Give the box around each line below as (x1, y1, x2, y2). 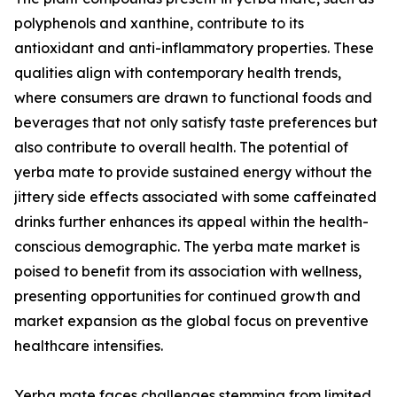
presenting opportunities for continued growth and (14, 287, 361, 306)
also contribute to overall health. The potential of (14, 138, 348, 157)
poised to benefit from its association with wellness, (14, 262, 362, 281)
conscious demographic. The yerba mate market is (14, 237, 360, 256)
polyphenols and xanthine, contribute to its (14, 14, 304, 33)
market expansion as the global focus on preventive (14, 312, 369, 331)
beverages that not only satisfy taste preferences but (14, 113, 378, 132)
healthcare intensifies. (14, 337, 163, 355)
